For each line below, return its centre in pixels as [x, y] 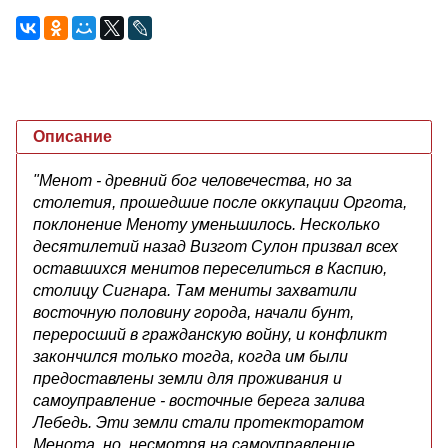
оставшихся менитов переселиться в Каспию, [210, 268]
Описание [72, 136]
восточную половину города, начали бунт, [193, 312]
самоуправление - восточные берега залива [199, 400]
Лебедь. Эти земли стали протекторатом [198, 422]
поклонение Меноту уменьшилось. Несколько [206, 224]
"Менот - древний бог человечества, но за [192, 180]
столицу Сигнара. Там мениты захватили [195, 290]
